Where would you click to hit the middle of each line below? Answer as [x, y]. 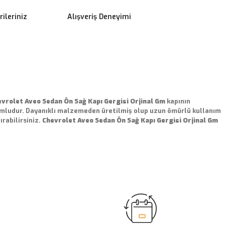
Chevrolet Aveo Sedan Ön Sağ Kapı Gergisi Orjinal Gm [130, 120]
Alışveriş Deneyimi [99, 17]
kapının [178, 101]
